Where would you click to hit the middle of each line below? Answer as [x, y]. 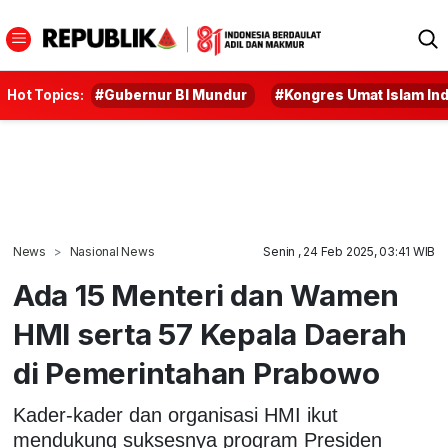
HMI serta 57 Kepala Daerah [209, 334]
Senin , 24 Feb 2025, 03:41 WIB [349, 251]
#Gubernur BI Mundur [171, 95]
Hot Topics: [45, 95]
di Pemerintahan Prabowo [196, 373]
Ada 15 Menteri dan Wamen [206, 295]
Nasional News [112, 251]
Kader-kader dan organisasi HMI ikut [175, 414]
